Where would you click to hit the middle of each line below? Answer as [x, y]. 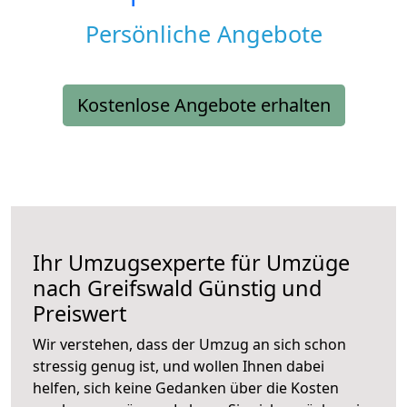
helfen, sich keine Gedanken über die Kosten [186, 388]
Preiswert [79, 314]
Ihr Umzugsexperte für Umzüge [191, 263]
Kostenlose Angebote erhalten [203, 105]
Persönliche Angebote [203, 34]
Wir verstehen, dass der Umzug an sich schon [189, 345]
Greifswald [140, 288]
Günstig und [257, 288]
